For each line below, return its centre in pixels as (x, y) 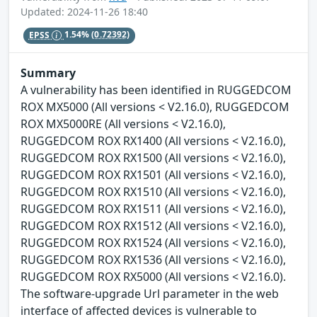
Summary (48, 73)
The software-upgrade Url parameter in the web (150, 293)
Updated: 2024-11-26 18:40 (84, 12)
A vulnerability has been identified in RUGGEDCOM (156, 90)
